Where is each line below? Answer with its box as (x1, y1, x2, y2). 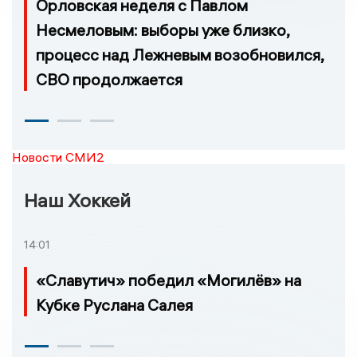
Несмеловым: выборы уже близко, (36, 19, 289, 40)
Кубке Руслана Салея (36, 294, 193, 315)
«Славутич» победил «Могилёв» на (36, 269, 301, 290)
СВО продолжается (36, 69, 182, 89)
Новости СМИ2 (12, 148, 104, 165)
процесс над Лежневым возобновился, (36, 44, 324, 65)
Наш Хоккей (24, 187, 131, 212)
